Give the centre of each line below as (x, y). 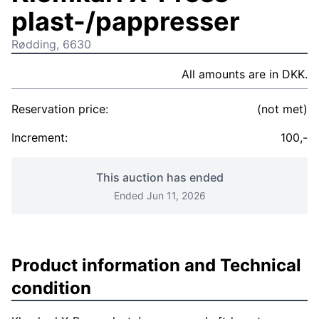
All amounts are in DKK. (245, 74)
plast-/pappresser (126, 21)
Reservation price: (60, 109)
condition (51, 288)
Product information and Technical (156, 265)
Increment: (40, 137)
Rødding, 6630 (51, 44)
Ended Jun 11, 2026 (159, 195)
